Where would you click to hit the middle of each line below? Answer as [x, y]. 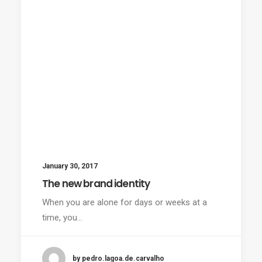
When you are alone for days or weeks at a [125, 202]
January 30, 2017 [70, 166]
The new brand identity [96, 184]
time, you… [62, 218]
